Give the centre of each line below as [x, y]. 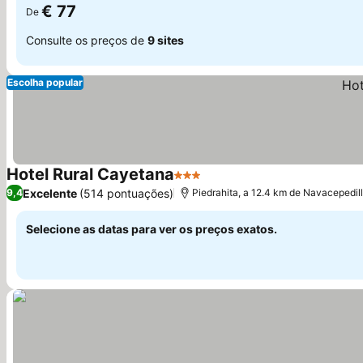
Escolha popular [45, 82]
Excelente [50, 193]
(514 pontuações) [126, 193]
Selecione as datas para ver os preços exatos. [152, 229]
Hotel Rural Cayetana [90, 174]
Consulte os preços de [87, 40]
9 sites [166, 40]
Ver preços [237, 184]
